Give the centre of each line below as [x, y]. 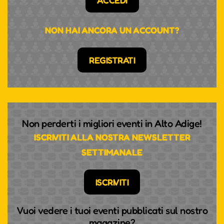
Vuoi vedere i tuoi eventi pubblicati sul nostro [112, 211]
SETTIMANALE [112, 152]
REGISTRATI [112, 60]
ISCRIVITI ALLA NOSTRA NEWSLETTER [112, 137]
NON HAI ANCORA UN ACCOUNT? [112, 30]
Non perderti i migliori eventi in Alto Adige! [112, 124]
